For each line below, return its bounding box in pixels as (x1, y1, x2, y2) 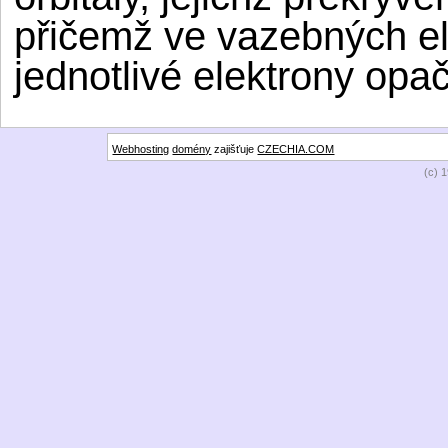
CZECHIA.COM (257, 142, 335, 155)
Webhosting (112, 142, 170, 155)
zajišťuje (211, 142, 258, 155)
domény (172, 142, 212, 155)
